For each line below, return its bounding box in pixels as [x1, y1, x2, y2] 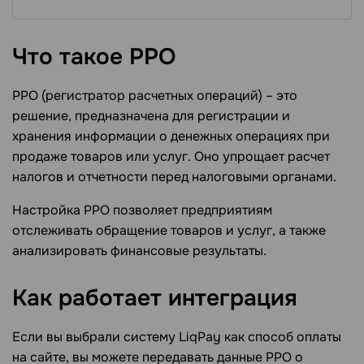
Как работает [12, 283, 168, 313]
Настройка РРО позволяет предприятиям [12, 201, 272, 219]
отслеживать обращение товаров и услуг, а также [12, 221, 326, 239]
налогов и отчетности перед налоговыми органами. [12, 167, 336, 185]
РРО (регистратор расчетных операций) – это [12, 86, 297, 104]
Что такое [12, 41, 129, 71]
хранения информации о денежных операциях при [12, 127, 330, 145]
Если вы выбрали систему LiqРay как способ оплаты [12, 327, 341, 345]
